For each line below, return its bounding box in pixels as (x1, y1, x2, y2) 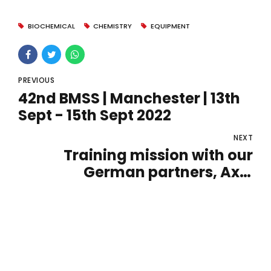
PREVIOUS (18, 75, 54, 85)
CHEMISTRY (93, 21, 132, 31)
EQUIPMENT (150, 21, 190, 31)
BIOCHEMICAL (27, 21, 75, 31)
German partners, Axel (83, 162, 253, 183)
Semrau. (189, 179, 253, 200)
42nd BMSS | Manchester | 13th (18, 88, 240, 108)
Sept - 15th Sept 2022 (18, 105, 171, 125)
